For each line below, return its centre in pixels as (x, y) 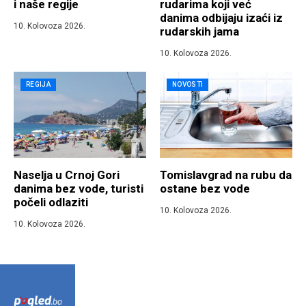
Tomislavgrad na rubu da (226, 175)
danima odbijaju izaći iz (221, 18)
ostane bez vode (205, 189)
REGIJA (38, 85)
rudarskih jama (199, 32)
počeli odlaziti (51, 203)
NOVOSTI (188, 85)
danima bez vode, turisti (79, 189)
